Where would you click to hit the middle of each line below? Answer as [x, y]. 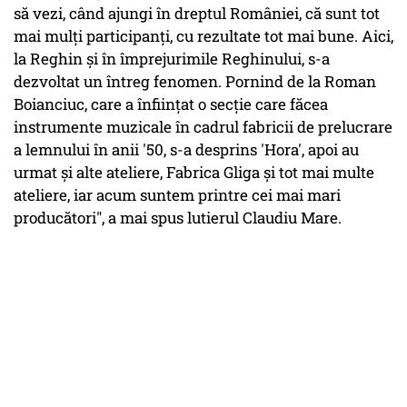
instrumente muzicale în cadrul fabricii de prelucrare [203, 127]
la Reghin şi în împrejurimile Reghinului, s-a [172, 59]
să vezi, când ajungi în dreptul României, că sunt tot [197, 14]
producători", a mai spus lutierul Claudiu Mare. [179, 218]
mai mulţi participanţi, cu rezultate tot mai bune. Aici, [203, 36]
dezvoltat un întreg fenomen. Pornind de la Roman [195, 82]
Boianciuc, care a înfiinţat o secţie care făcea [171, 104]
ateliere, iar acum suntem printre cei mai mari [177, 195]
